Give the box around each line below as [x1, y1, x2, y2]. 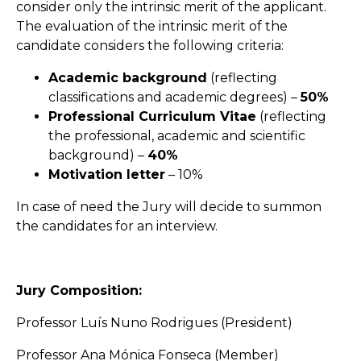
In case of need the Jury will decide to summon [16, 198, 322, 214]
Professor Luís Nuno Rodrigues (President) [16, 314, 293, 330]
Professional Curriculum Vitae [48, 108, 256, 124]
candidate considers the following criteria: [16, 37, 284, 53]
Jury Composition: [16, 282, 142, 298]
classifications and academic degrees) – [48, 89, 301, 105]
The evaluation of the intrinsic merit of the [16, 18, 288, 34]
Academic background [48, 69, 207, 85]
